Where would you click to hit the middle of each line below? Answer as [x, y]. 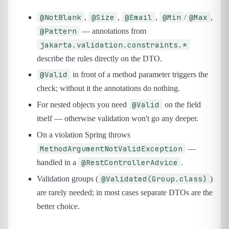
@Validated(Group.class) [154, 178]
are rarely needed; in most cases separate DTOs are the [125, 192]
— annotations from [113, 31]
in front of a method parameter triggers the [139, 75]
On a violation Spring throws [84, 134]
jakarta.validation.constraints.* [113, 44]
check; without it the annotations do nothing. [108, 88]
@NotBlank [61, 17]
